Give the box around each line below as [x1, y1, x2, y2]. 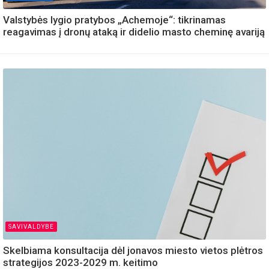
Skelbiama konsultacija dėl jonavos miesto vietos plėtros [3, 244, 263, 256]
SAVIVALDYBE [8, 223, 54, 230]
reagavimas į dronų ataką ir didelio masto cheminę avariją [3, 26, 265, 38]
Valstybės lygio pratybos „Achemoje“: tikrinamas [3, 14, 226, 26]
